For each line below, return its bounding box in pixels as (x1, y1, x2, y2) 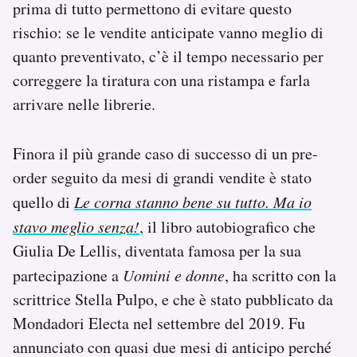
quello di (13, 190, 74, 213)
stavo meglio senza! (13, 215, 139, 237)
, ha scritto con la (225, 264, 336, 286)
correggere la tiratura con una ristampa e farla (13, 69, 310, 91)
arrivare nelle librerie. (13, 92, 155, 115)
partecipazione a (13, 264, 123, 286)
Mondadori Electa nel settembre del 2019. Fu (13, 312, 305, 334)
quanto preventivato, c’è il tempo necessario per (13, 45, 324, 67)
